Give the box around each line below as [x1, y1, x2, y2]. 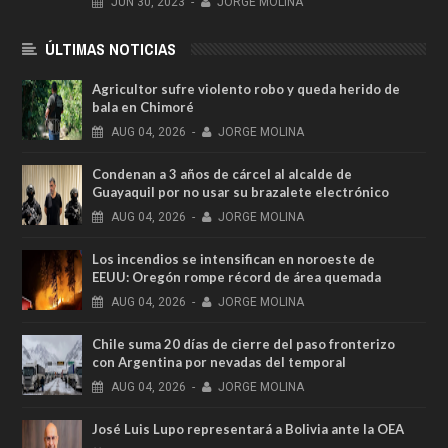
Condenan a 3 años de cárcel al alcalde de [92, 165, 352, 182]
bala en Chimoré [92, 98, 194, 115]
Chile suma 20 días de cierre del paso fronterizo [92, 335, 395, 352]
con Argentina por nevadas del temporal [92, 353, 346, 370]
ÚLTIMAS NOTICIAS [45, 37, 176, 60]
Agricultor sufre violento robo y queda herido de [92, 80, 400, 97]
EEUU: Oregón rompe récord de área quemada [92, 268, 381, 285]
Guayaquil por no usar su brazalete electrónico [92, 183, 389, 200]
